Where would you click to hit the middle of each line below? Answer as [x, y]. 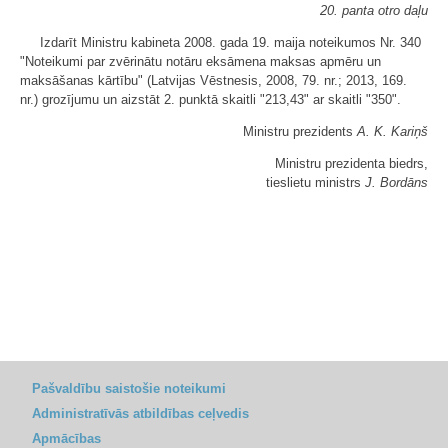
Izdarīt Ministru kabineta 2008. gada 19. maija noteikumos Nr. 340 [230, 42]
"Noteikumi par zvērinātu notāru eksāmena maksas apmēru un [200, 61]
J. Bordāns [396, 182]
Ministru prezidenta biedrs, [351, 163]
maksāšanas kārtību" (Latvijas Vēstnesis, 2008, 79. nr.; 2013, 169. [213, 80]
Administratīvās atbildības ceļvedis [140, 413]
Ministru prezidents [300, 131]
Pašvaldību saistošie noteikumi [129, 388]
